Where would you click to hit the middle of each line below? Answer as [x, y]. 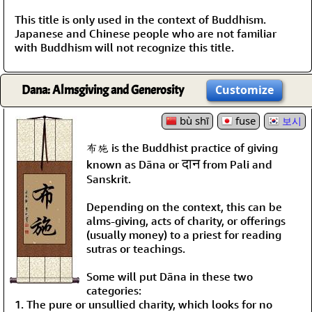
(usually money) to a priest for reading [184, 234]
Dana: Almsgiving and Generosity [102, 90]
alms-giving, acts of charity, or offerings [186, 220]
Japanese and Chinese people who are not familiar [146, 33]
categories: [114, 290]
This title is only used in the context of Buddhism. [140, 19]
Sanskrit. [109, 179]
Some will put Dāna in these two [170, 276]
